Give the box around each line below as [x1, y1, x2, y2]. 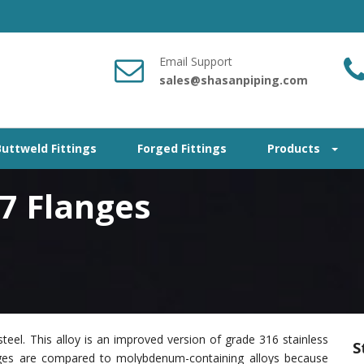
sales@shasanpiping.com [159, 72, 308, 88]
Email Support [159, 54, 232, 69]
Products [267, 141, 323, 156]
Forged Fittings [137, 141, 227, 156]
